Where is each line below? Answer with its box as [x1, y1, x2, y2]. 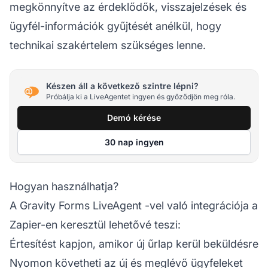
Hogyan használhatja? [10, 179, 118, 193]
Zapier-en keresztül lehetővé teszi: [10, 218, 181, 231]
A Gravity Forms [10, 199, 93, 212]
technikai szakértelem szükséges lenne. [10, 38, 206, 51]
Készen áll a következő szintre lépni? [46, 81, 199, 92]
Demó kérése [107, 112, 161, 123]
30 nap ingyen [104, 136, 164, 147]
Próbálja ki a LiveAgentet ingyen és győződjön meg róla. [46, 92, 235, 102]
